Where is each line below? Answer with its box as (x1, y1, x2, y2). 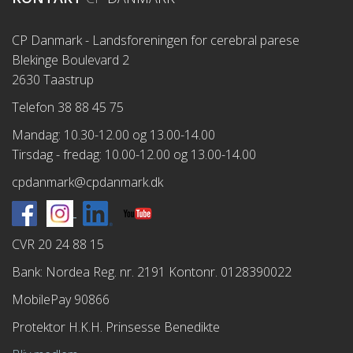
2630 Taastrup (12, 71, 94, 88)
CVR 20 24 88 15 (12, 236, 104, 253)
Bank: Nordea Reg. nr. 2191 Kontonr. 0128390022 (12, 263, 292, 281)
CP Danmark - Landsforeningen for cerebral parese (12, 32, 299, 49)
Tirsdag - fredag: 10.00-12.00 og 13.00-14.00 (12, 146, 256, 163)
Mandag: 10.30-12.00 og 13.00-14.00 (12, 126, 215, 143)
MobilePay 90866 (12, 291, 110, 308)
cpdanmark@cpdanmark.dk (12, 173, 163, 191)
